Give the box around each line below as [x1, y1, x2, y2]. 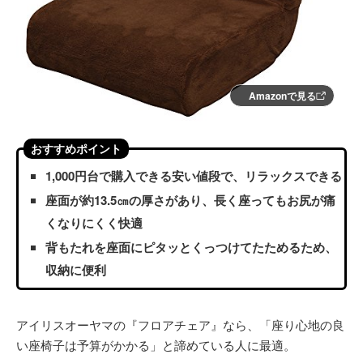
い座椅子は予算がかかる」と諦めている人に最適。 [16, 336, 296, 353]
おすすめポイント [31, 140, 122, 156]
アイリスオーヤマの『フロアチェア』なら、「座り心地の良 [16, 316, 344, 333]
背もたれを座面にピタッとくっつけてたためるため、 [45, 238, 337, 256]
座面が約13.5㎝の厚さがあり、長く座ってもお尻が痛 [45, 191, 335, 209]
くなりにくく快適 [45, 214, 143, 232]
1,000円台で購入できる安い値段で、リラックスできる [45, 167, 342, 185]
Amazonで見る [249, 88, 316, 103]
